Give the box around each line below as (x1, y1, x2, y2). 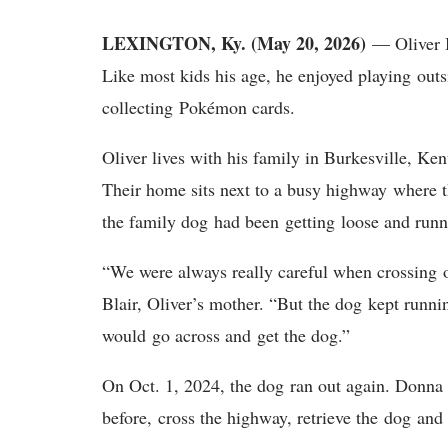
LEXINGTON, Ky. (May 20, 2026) (102, 30, 366, 57)
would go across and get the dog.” (102, 323, 356, 348)
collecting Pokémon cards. (102, 95, 301, 120)
